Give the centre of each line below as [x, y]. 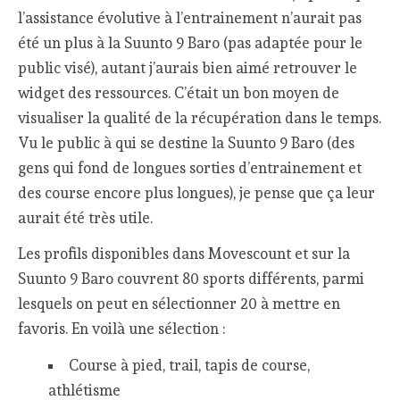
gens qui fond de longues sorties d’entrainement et [190, 167]
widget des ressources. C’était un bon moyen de [179, 92]
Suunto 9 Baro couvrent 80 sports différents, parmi [192, 279]
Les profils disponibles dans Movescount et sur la [184, 254]
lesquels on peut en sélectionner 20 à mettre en [179, 304]
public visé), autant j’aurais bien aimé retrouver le [188, 67]
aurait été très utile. [86, 217]
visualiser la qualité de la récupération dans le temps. [200, 117]
